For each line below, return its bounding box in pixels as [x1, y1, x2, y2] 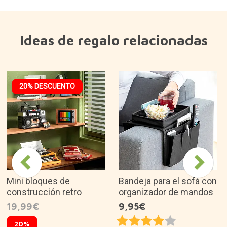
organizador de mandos [119, 186, 213, 197]
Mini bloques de [7, 175, 70, 186]
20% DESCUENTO [19, 82, 75, 90]
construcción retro [7, 186, 82, 197]
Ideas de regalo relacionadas [19, 31, 208, 48]
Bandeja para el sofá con [119, 175, 217, 186]
